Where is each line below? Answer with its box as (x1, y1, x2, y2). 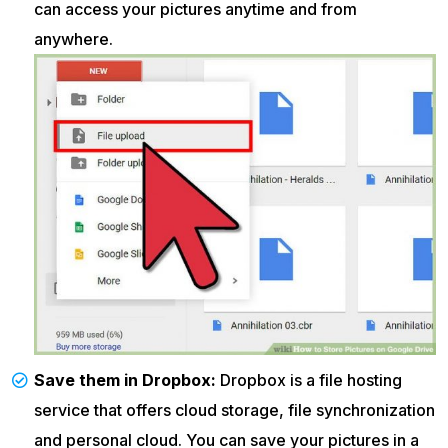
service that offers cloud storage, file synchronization (34, 400, 435, 421)
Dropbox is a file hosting (216, 370, 402, 391)
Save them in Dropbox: (34, 370, 216, 391)
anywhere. (34, 28, 113, 49)
